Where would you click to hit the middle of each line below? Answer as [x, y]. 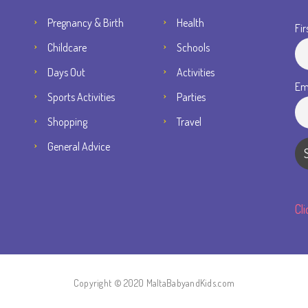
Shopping [67, 122]
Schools [193, 47]
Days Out [66, 72]
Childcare [67, 47]
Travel [189, 122]
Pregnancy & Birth [86, 23]
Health [190, 23]
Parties [191, 97]
